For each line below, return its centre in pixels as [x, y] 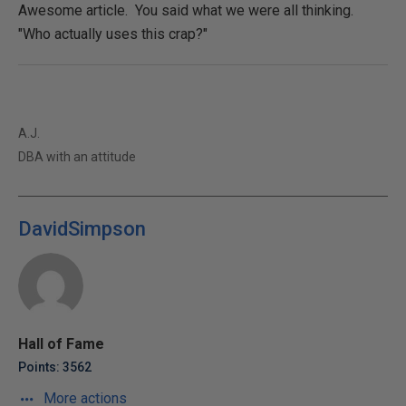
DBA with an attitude [77, 156]
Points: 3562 [55, 367]
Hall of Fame [61, 343]
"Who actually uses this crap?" [113, 34]
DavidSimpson [82, 228]
